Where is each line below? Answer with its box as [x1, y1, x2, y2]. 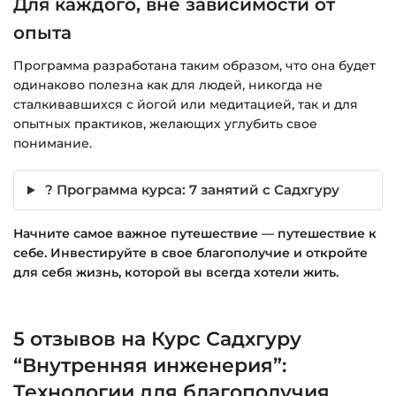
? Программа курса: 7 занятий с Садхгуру [42, 181, 340, 199]
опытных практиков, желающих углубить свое [13, 115, 317, 132]
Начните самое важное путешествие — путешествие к [13, 225, 377, 242]
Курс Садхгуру [151, 326, 301, 351]
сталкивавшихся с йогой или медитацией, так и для [13, 95, 358, 112]
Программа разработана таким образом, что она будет [13, 57, 376, 73]
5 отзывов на [13, 326, 151, 351]
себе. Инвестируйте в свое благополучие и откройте [13, 245, 368, 262]
